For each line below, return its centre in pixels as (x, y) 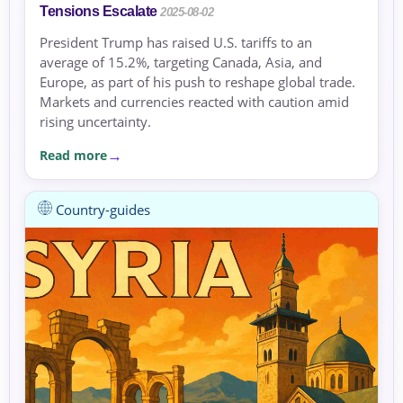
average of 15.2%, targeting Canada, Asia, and (181, 63)
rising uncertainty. (95, 122)
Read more (73, 155)
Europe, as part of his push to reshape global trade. (197, 82)
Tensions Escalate (99, 12)
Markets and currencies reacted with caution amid (194, 102)
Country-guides (101, 210)
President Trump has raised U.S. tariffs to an (176, 43)
